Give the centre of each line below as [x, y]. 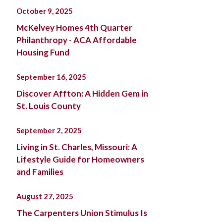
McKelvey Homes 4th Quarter [74, 28]
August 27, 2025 [45, 196]
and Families [40, 172]
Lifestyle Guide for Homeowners [80, 159]
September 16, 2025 [51, 77]
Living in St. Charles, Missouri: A [77, 147]
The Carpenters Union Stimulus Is [82, 213]
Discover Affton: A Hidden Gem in [82, 93]
